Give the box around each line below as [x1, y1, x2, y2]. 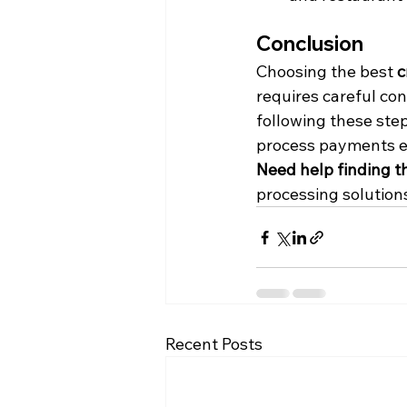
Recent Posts [165, 333, 263, 354]
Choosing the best [256, 61, 397, 82]
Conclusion [256, 31, 363, 56]
